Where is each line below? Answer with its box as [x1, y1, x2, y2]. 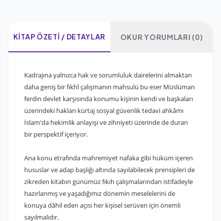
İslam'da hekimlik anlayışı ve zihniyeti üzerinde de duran [24, 118, 188, 127]
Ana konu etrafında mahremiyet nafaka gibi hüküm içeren [24, 153, 193, 163]
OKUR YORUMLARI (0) [120, 33, 203, 42]
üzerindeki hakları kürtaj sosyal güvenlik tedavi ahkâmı [24, 106, 184, 115]
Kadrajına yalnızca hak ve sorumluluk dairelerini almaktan [24, 71, 192, 80]
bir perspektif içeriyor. [24, 130, 88, 139]
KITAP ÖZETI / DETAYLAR [13, 32, 106, 41]
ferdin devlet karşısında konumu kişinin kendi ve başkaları [24, 94, 193, 104]
